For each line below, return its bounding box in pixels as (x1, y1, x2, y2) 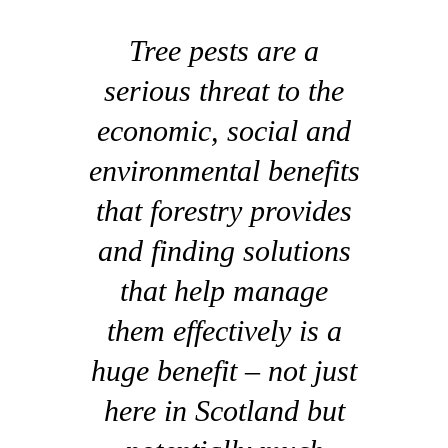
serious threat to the (104, 74, 344, 108)
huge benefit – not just (91, 354, 357, 388)
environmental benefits (88, 154, 360, 188)
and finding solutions (97, 234, 351, 268)
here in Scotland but (103, 394, 345, 428)
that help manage (120, 274, 328, 308)
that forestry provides (96, 194, 352, 228)
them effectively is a (106, 314, 342, 348)
